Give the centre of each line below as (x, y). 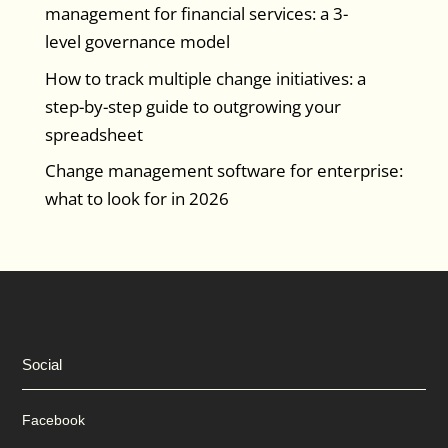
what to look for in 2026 (136, 198)
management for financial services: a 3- (196, 13)
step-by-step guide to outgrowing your (192, 106)
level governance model (137, 41)
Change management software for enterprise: (223, 170)
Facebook (54, 420)
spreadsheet (93, 134)
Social (42, 364)
